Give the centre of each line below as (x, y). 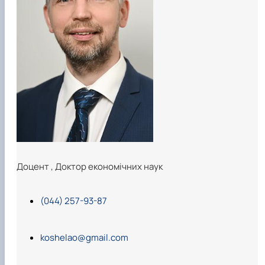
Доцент (34, 167)
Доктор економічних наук (109, 167)
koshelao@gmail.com (84, 238)
